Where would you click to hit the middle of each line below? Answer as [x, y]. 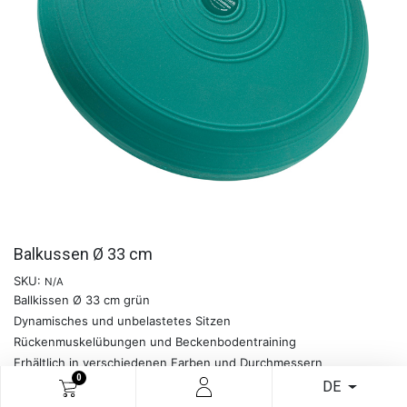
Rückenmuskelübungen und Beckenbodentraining [155, 342]
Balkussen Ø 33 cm [83, 254]
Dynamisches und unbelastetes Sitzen [122, 321]
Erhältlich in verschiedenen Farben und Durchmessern [168, 363]
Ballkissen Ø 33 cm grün [82, 300]
